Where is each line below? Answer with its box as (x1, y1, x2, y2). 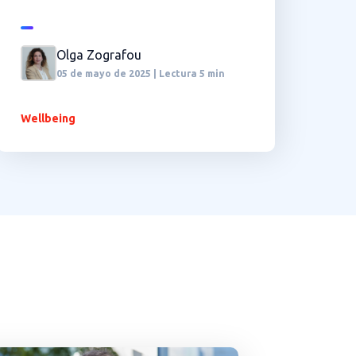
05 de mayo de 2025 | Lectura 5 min (56, 68, 225, 79)
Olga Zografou (56, 47, 141, 62)
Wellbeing (21, 111, 75, 125)
